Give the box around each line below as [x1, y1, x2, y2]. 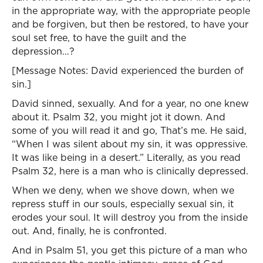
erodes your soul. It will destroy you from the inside [12, 211, 248, 224]
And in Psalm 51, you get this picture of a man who [12, 244, 247, 257]
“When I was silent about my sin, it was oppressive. [12, 137, 248, 150]
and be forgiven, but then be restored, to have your [12, 18, 248, 31]
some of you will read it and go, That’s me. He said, [12, 124, 247, 137]
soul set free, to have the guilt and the [12, 31, 186, 44]
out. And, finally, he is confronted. [12, 224, 167, 237]
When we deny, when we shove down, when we [12, 184, 234, 197]
